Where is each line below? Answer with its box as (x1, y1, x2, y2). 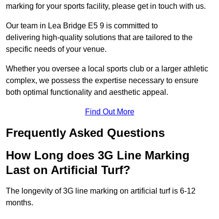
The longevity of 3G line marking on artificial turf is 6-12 (6, 187, 196, 196)
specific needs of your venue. (6, 45, 107, 54)
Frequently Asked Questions (6, 126, 165, 140)
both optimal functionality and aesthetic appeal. (6, 88, 168, 97)
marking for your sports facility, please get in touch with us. (6, 2, 206, 11)
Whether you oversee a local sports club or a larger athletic (6, 65, 208, 73)
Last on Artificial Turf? (6, 163, 131, 177)
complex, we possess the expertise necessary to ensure (6, 76, 198, 85)
